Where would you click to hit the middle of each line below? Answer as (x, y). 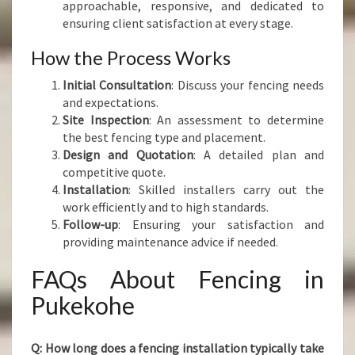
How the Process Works (131, 57)
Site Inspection (106, 120)
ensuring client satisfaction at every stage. (178, 23)
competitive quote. (114, 172)
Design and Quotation (128, 155)
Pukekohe (83, 305)
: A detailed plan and (259, 155)
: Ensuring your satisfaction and (221, 224)
